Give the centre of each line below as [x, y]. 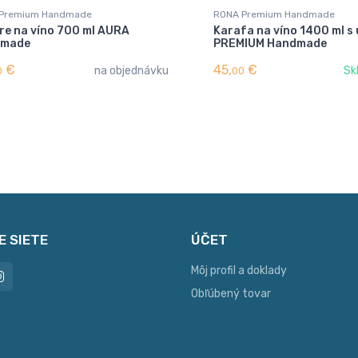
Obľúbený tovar [231, 293]
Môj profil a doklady [239, 270]
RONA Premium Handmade [274, 14]
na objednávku [131, 70]
